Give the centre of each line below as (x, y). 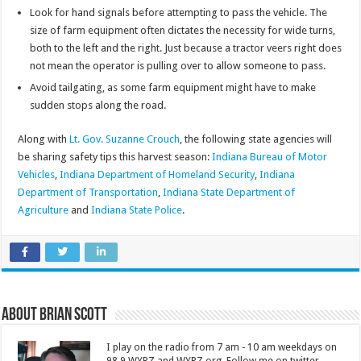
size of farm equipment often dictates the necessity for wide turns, (183, 31)
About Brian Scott (55, 316)
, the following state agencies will (256, 139)
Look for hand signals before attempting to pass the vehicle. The (179, 13)
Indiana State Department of (229, 193)
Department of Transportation (88, 193)
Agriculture (44, 210)
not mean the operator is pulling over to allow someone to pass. (178, 66)
